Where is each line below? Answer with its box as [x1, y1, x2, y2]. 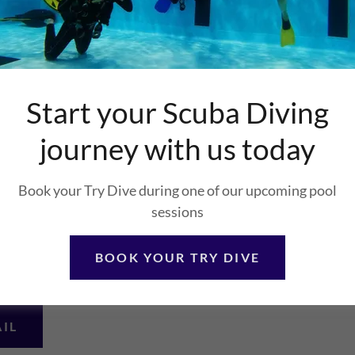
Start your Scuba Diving [26, 94, 329, 130]
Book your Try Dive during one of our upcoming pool [18, 181, 337, 199]
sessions [151, 202, 204, 220]
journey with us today [40, 130, 315, 166]
